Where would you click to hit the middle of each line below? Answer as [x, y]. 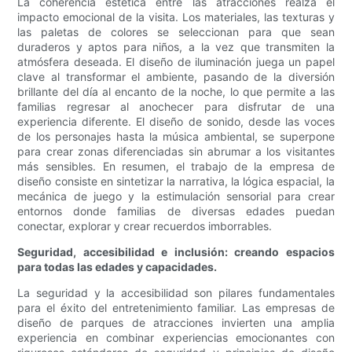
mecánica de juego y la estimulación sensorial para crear [176, 196]
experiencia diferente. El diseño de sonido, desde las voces [176, 122]
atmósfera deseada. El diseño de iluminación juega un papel [176, 62]
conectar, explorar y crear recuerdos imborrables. [145, 226]
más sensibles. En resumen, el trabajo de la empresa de [176, 167]
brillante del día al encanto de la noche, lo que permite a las [176, 92]
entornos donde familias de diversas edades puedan [176, 211]
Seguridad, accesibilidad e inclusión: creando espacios [176, 252]
